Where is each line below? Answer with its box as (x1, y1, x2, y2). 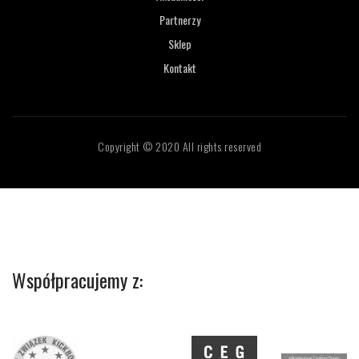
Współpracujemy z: (12, 264, 143, 294)
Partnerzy (159, 10, 200, 28)
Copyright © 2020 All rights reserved (98, 137, 261, 155)
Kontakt (163, 58, 196, 76)
